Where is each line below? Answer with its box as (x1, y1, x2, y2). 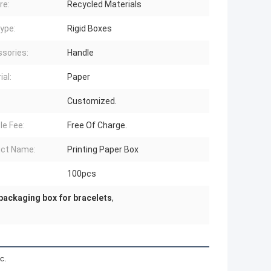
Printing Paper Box (67, 145, 139, 155)
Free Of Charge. (67, 120, 127, 131)
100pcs (67, 169, 96, 179)
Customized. (67, 96, 117, 106)
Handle (67, 48, 94, 58)
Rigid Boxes (67, 24, 112, 34)
